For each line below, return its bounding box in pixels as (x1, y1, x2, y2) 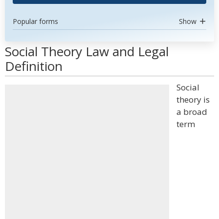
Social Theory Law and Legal (5, 43, 169, 60)
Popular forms (13, 17, 58, 26)
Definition (5, 57, 63, 75)
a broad (176, 106, 207, 117)
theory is (176, 94, 210, 105)
